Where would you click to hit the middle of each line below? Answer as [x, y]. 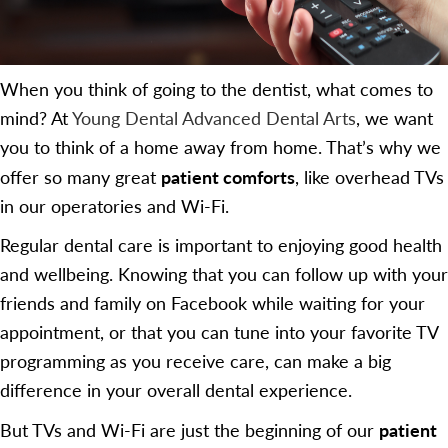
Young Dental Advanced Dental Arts [214, 118]
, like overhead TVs [369, 177]
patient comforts [228, 176]
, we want [394, 118]
